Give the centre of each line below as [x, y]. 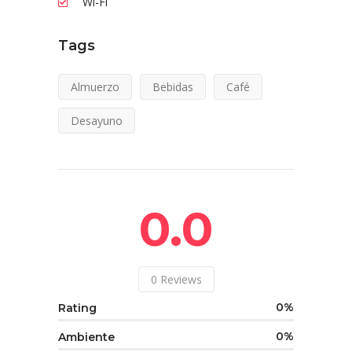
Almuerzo [95, 87]
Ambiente [86, 337]
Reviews [181, 280]
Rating [77, 308]
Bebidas [173, 87]
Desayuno [97, 121]
